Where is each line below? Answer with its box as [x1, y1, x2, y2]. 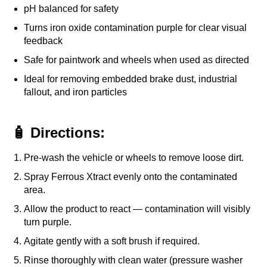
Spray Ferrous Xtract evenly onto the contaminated [24, 172, 237, 182]
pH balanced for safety [24, 4, 119, 14]
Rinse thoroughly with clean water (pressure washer [24, 255, 243, 266]
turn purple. [24, 217, 72, 228]
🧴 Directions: [12, 125, 105, 141]
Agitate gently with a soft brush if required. [24, 236, 200, 247]
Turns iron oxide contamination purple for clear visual [24, 23, 247, 33]
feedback [24, 36, 63, 46]
